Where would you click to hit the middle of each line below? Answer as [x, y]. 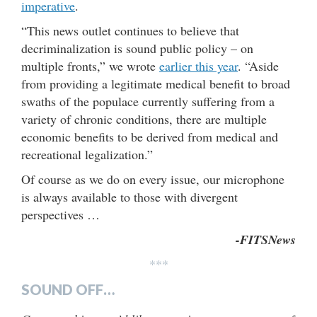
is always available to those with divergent [129, 196]
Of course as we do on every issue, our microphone [153, 179]
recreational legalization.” [87, 154]
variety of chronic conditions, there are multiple [144, 119]
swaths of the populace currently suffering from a [148, 101]
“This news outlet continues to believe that [130, 30]
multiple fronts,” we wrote [90, 65]
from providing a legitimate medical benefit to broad [156, 83]
